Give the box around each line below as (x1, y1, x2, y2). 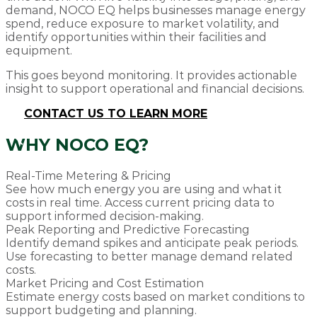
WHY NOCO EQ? (6, 134, 149, 156)
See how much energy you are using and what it (6, 183, 282, 197)
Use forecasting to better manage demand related (6, 250, 293, 264)
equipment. (6, 44, 72, 58)
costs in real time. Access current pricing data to (6, 196, 275, 210)
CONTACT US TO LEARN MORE (24, 107, 207, 121)
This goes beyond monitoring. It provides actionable (6, 69, 297, 83)
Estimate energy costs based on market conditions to (6, 290, 305, 304)
